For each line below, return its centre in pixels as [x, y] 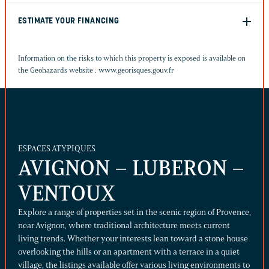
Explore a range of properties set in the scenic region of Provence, [134, 212]
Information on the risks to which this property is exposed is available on [132, 58]
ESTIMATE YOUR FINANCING [69, 21]
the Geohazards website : [58, 70]
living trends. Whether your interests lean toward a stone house [133, 238]
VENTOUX [67, 193]
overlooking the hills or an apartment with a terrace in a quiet [129, 252]
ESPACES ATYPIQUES [57, 148]
